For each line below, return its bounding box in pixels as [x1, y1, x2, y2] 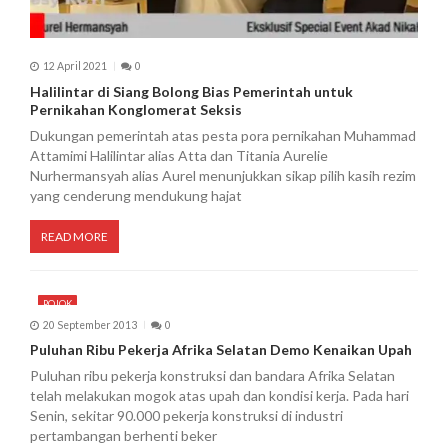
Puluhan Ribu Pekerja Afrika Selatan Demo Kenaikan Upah [30, 341, 412, 359]
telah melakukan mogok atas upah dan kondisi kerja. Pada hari [30, 387, 409, 405]
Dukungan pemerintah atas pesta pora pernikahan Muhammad [30, 126, 416, 144]
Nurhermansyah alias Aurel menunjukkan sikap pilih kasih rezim [30, 166, 416, 184]
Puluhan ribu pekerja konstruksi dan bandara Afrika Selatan [30, 367, 395, 385]
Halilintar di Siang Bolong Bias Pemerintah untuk [30, 82, 353, 100]
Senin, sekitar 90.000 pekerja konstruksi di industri [30, 407, 343, 425]
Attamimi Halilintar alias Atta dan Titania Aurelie [30, 146, 328, 164]
